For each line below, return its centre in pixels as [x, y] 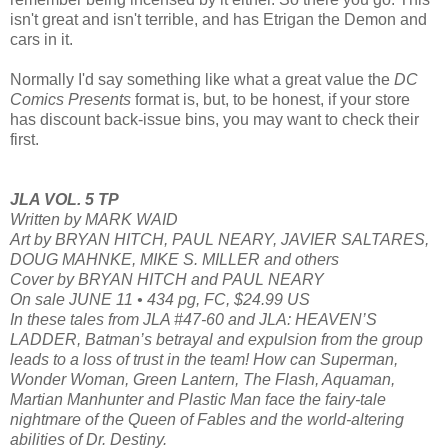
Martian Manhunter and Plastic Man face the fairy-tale [198, 399]
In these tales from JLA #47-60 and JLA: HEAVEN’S [193, 319]
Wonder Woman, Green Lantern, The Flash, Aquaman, [202, 379]
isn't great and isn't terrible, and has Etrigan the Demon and [218, 19]
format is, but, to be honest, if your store [270, 99]
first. [24, 139]
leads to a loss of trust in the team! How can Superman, [204, 359]
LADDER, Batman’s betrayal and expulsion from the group [216, 339]
